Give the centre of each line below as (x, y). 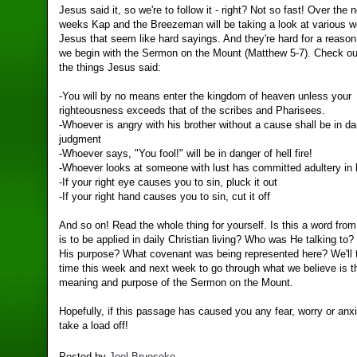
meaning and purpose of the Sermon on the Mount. (177, 283)
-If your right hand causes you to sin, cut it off (165, 197)
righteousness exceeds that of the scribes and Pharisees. (192, 111)
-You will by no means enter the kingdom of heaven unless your (206, 96)
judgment (80, 139)
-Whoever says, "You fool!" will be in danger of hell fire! (186, 154)
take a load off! (94, 326)
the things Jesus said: (110, 68)
